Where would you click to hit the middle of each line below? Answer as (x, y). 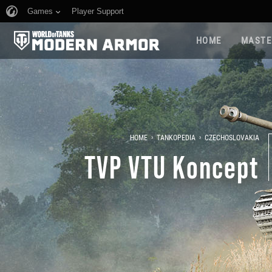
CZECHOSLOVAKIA (232, 138)
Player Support (98, 11)
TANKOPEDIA (176, 138)
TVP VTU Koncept (172, 166)
